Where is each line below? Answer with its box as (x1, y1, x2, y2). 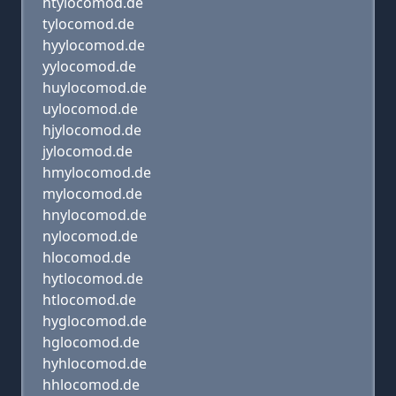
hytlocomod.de (42, 269, 143, 288)
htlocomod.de (42, 290, 136, 309)
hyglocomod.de (42, 311, 147, 331)
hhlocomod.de (42, 375, 140, 394)
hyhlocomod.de (42, 354, 147, 373)
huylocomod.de (42, 78, 147, 97)
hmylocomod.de (42, 163, 151, 182)
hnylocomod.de (42, 205, 147, 225)
